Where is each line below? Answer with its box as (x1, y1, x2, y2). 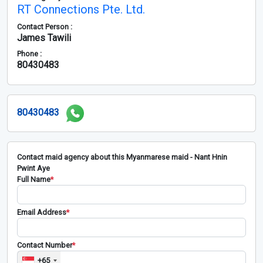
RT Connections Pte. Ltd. (17, 2, 145, 17)
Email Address (17, 208, 66, 217)
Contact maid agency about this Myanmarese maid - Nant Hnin (17, 153, 227, 162)
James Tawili (17, 32, 71, 44)
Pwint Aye (17, 164, 50, 173)
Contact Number (17, 241, 72, 250)
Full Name (17, 175, 50, 184)
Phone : (17, 49, 42, 59)
